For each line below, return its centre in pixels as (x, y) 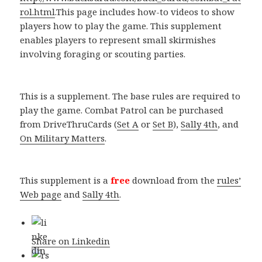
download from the (174, 180)
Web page (41, 194)
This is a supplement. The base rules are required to (130, 96)
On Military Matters (63, 138)
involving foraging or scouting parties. (103, 54)
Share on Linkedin (71, 241)
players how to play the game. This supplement (121, 26)
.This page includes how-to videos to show (145, 12)
